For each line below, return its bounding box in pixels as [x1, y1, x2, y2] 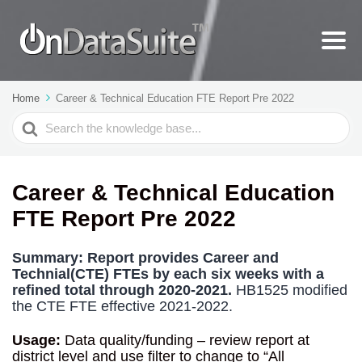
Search [12, 112, 58, 128]
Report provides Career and [87, 250, 279, 266]
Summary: [12, 250, 83, 266]
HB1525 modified [232, 282, 347, 298]
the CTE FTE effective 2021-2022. [12, 298, 233, 314]
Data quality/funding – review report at [61, 332, 309, 348]
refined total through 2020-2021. [12, 282, 232, 298]
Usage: [12, 332, 61, 348]
